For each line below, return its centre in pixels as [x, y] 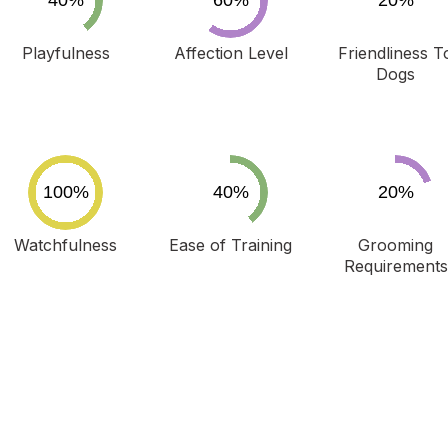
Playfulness [65, 53]
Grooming [396, 245]
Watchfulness [66, 245]
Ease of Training [231, 245]
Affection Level [230, 53]
